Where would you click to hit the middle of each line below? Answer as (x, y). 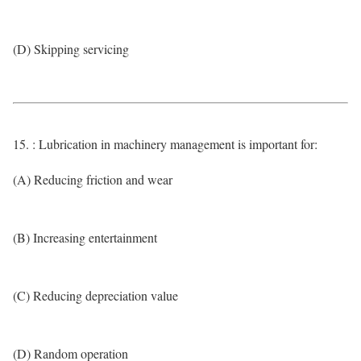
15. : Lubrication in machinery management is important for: (165, 144)
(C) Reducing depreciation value (95, 295)
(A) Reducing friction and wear (93, 179)
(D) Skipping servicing (71, 49)
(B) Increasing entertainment (85, 237)
